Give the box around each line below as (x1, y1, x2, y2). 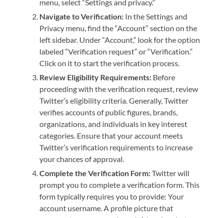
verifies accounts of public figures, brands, (39, 108, 178, 117)
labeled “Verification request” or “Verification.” (39, 47, 193, 56)
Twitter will (150, 168, 190, 178)
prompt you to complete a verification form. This (39, 180, 200, 190)
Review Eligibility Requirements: (39, 73, 152, 82)
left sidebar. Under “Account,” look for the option (39, 35, 200, 45)
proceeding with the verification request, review (39, 84, 199, 94)
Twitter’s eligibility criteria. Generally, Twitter (39, 96, 189, 106)
